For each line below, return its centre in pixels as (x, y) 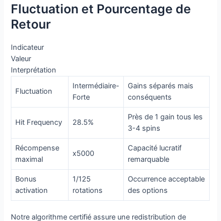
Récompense (37, 148)
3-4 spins (144, 129)
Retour (31, 24)
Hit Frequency (39, 123)
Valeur (21, 59)
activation (32, 191)
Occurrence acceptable (166, 179)
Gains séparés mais (161, 86)
